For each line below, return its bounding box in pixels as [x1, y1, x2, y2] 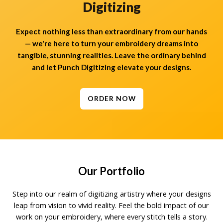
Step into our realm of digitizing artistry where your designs [12, 189, 211, 199]
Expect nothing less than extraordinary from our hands [16, 27, 207, 36]
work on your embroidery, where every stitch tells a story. [15, 212, 208, 222]
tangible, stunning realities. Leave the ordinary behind [17, 51, 206, 60]
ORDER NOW [87, 95, 136, 103]
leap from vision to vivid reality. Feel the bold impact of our [14, 200, 209, 211]
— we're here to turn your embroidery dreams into [25, 39, 198, 48]
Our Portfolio [78, 164, 145, 178]
